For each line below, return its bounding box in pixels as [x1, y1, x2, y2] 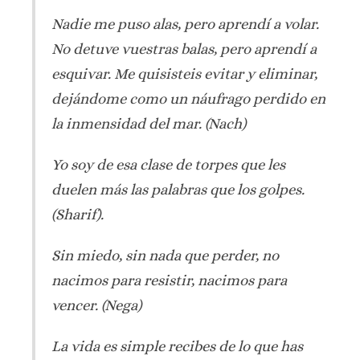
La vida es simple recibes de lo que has [51, 337, 303, 354]
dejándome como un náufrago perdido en [51, 89, 325, 107]
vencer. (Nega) [51, 296, 141, 313]
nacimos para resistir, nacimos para [51, 271, 287, 288]
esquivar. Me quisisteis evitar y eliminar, [51, 64, 317, 82]
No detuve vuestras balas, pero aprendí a [51, 39, 317, 57]
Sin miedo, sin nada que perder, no [51, 246, 279, 264]
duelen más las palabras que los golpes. [51, 180, 305, 198]
